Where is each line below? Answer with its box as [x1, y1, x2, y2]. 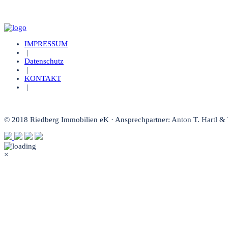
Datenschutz [24, 57, 64, 65]
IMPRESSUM [24, 40, 68, 48]
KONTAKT [24, 74, 61, 82]
